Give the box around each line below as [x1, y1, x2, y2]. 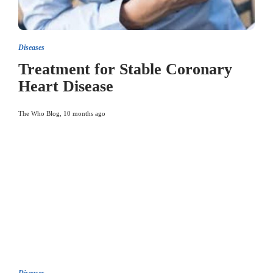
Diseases [18, 43, 44, 52]
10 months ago [63, 110, 105, 117]
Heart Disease [18, 77, 113, 95]
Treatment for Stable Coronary [18, 60, 232, 78]
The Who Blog [18, 110, 60, 117]
